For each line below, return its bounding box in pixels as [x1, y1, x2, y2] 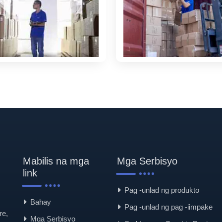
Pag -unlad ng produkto [124, 185, 199, 194]
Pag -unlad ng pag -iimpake [124, 202, 213, 211]
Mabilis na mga [23, 155, 89, 166]
